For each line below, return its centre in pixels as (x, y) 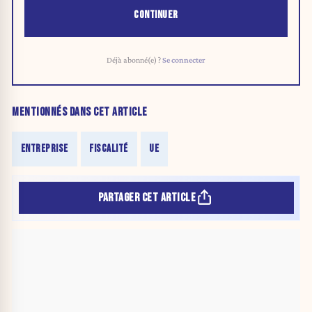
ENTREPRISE (44, 148)
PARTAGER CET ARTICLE (147, 197)
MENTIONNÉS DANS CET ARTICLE (80, 112)
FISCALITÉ (109, 148)
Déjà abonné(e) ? (134, 60)
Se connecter (184, 60)
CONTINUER (156, 15)
